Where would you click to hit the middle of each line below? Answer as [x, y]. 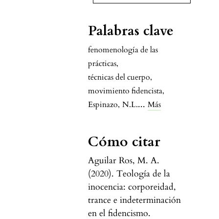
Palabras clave [131, 31]
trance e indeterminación [134, 200]
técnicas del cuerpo [119, 77]
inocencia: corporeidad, [132, 187]
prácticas [102, 64]
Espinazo [103, 105]
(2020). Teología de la [129, 174]
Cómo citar [124, 142]
